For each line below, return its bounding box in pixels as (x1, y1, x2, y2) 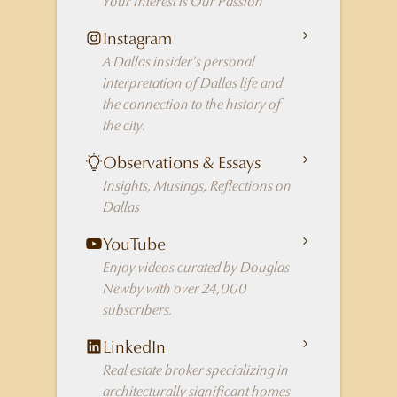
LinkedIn (103, 337, 166, 357)
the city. (103, 117, 146, 135)
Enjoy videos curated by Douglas (103, 259, 290, 276)
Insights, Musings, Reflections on (103, 177, 292, 195)
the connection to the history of (103, 96, 281, 113)
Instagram (103, 28, 172, 49)
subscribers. (103, 301, 173, 319)
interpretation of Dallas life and (103, 74, 283, 92)
